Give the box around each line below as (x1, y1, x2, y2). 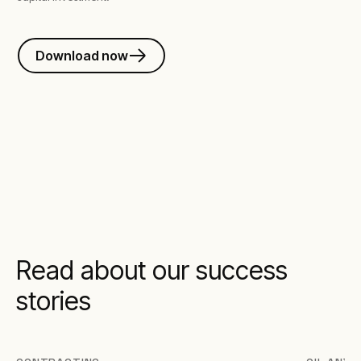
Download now (35, 47, 128, 64)
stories (16, 284, 91, 317)
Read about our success (16, 254, 288, 286)
